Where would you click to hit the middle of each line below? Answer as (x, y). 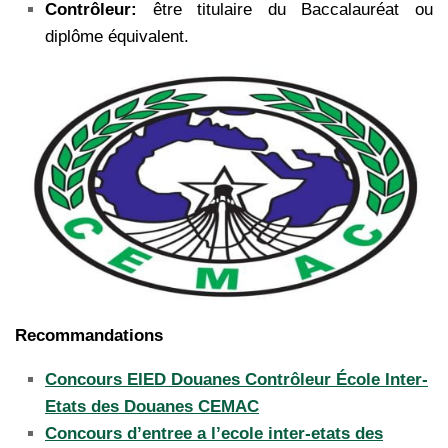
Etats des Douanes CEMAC (152, 406)
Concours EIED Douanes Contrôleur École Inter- (236, 379)
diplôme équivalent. (117, 37)
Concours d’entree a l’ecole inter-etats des (214, 433)
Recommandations (89, 335)
